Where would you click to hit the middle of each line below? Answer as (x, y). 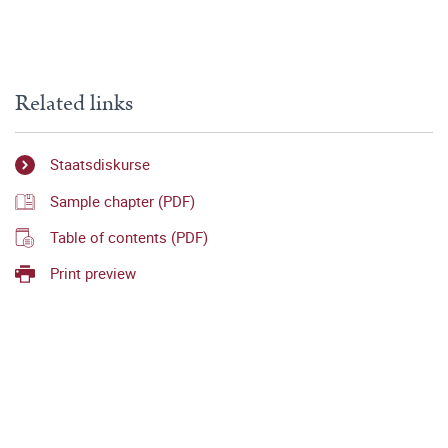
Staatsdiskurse (100, 164)
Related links (74, 103)
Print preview (93, 273)
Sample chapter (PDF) (122, 200)
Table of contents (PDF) (129, 236)
